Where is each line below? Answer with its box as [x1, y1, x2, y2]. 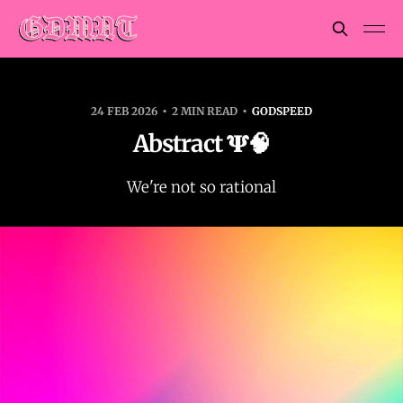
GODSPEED [252, 104, 312, 118]
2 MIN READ [169, 104, 240, 118]
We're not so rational [127, 177, 276, 197]
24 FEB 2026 [91, 104, 160, 118]
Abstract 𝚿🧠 [133, 129, 270, 158]
